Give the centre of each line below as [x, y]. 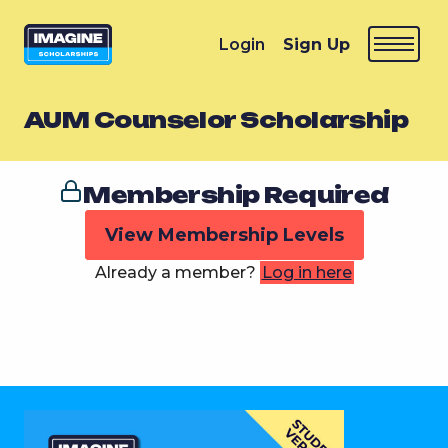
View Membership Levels [224, 234]
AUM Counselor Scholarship [216, 119]
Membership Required [236, 194]
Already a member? [177, 272]
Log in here [306, 272]
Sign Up [316, 44]
